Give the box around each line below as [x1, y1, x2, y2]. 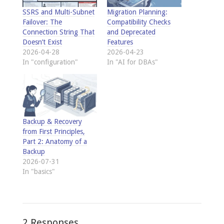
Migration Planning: [106, 8, 167, 16]
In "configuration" [22, 58, 78, 66]
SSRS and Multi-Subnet [22, 8, 94, 16]
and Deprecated [106, 28, 155, 36]
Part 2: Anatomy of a [22, 137, 87, 146]
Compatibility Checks [106, 18, 170, 26]
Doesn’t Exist [22, 38, 62, 46]
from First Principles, [22, 127, 85, 136]
